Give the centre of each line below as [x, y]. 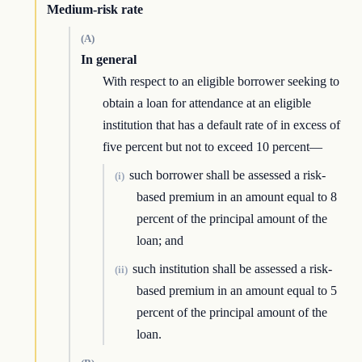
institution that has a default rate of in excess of [222, 125]
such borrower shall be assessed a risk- [227, 175]
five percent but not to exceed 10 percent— [213, 147]
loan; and [160, 241]
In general [108, 60]
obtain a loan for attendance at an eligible [207, 103]
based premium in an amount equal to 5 [237, 291]
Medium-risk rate [95, 10]
